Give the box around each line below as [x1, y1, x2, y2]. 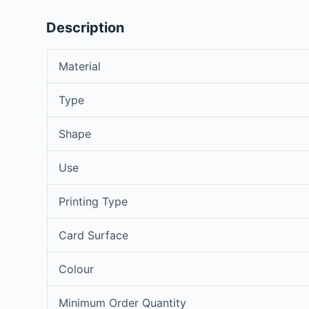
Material [58, 59, 101, 73]
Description [46, 19, 125, 36]
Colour [58, 261, 94, 276]
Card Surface [58, 228, 128, 242]
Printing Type [58, 194, 128, 208]
